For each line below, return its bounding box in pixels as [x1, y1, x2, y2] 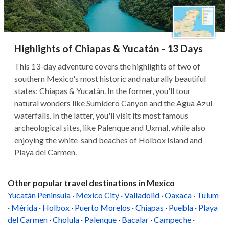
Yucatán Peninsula [8, 190, 71, 200]
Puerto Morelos [75, 202, 130, 212]
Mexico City [76, 190, 119, 200]
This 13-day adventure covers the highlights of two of [14, 61, 200, 71]
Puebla [169, 202, 193, 212]
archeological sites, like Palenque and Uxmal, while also [14, 123, 205, 132]
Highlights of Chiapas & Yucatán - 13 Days [14, 42, 203, 54]
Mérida [11, 202, 37, 212]
